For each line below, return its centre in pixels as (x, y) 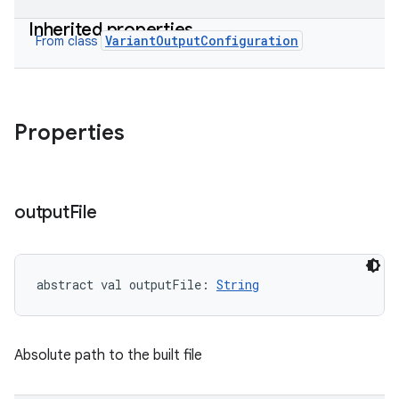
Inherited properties (111, 30)
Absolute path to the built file (108, 355)
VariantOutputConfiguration (202, 41)
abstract (65, 285)
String (238, 285)
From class (68, 41)
